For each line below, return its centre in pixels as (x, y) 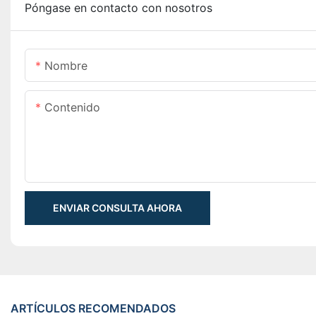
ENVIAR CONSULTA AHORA (117, 208)
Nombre (66, 66)
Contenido (72, 108)
